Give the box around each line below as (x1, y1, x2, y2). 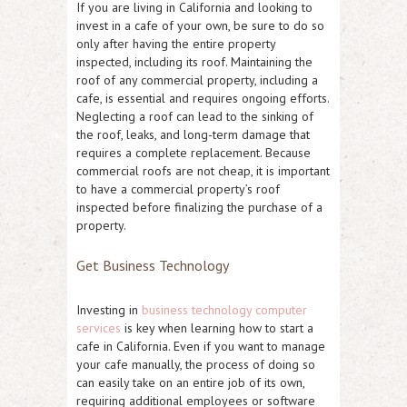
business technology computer (142, 301, 307, 318)
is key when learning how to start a (121, 319, 313, 336)
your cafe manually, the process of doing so (76, 355, 315, 372)
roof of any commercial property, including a (76, 71, 318, 88)
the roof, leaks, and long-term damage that (76, 125, 310, 143)
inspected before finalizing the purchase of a (76, 198, 323, 215)
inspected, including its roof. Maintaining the (76, 53, 313, 70)
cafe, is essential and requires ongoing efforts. (76, 89, 329, 106)
